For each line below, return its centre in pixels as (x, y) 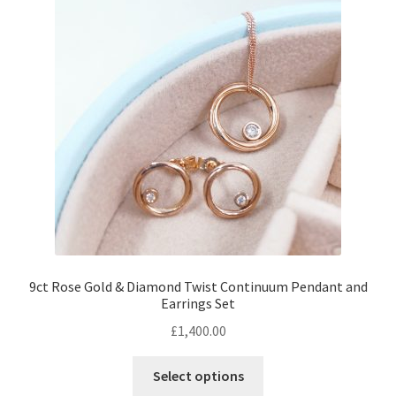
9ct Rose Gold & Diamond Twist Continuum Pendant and (198, 287)
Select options (198, 375)
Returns (44, 23)
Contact (45, 70)
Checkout (49, 117)
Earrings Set (198, 304)
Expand (369, 113)
